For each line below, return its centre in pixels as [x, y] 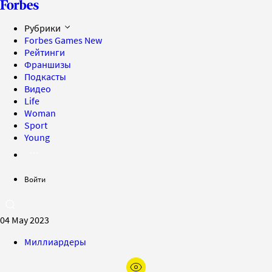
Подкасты [45, 76]
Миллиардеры [55, 242]
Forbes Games [54, 40]
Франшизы [48, 64]
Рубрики [43, 28]
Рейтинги [45, 52]
